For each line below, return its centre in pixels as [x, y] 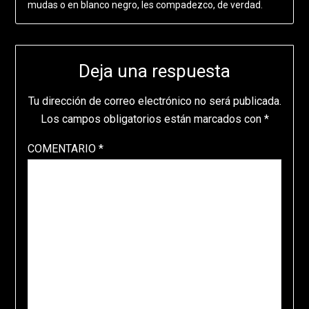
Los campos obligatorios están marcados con [152, 119]
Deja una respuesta [154, 71]
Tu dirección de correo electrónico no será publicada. [154, 101]
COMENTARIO [63, 149]
